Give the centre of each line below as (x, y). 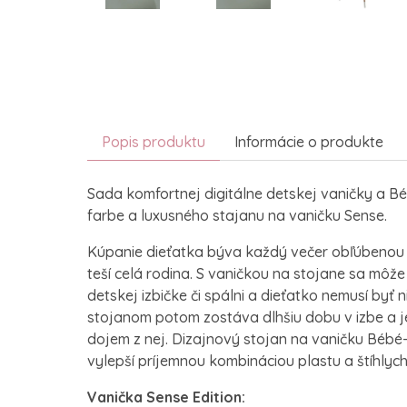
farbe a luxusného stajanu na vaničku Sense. (239, 216)
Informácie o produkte (309, 142)
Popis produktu (154, 142)
